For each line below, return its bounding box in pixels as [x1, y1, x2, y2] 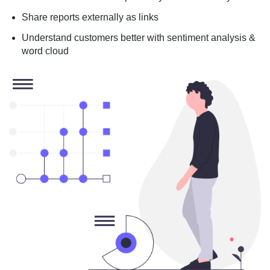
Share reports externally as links [22, 11, 159, 22]
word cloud [22, 45, 69, 56]
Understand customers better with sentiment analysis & [22, 32, 256, 43]
